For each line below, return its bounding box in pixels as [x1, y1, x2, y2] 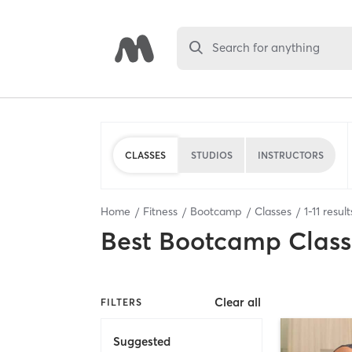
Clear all [214, 295, 262, 310]
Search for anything [212, 40, 321, 56]
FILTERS [101, 295, 142, 308]
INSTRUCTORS [258, 148, 324, 161]
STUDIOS [191, 148, 233, 161]
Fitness [143, 204, 178, 218]
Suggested [113, 333, 170, 349]
